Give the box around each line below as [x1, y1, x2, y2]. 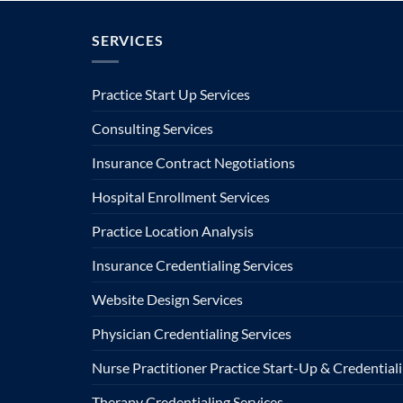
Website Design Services [92, 291, 243, 309]
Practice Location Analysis [92, 222, 254, 240]
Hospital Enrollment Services [92, 188, 270, 206]
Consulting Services [92, 120, 213, 138]
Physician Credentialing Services [92, 325, 291, 343]
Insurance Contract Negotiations [92, 154, 295, 172]
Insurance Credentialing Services [92, 256, 293, 274]
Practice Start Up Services [92, 85, 250, 103]
